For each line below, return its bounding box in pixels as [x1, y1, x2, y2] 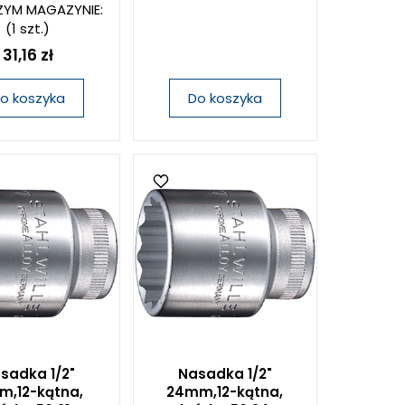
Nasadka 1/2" [177, 364, 272, 383]
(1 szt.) [5, 19, 51, 38]
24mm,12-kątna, [166, 382, 284, 401]
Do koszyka [187, 89, 262, 108]
